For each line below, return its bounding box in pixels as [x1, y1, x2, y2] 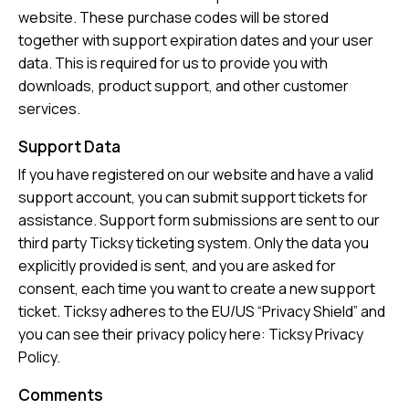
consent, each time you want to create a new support [18, 278, 375, 299]
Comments [18, 384, 103, 406]
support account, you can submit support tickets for [18, 187, 368, 208]
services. [18, 99, 80, 120]
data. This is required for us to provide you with [18, 53, 328, 74]
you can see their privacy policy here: [18, 324, 268, 345]
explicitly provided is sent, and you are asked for [18, 256, 336, 277]
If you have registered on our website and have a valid [18, 164, 373, 185]
